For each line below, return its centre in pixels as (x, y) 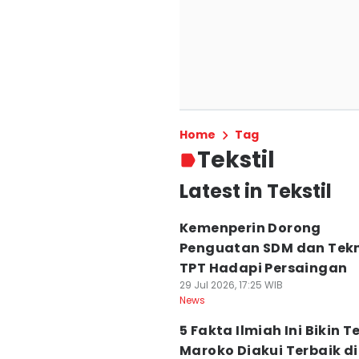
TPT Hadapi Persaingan (264, 268)
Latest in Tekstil (256, 191)
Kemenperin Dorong (250, 228)
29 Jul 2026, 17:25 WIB (231, 285)
